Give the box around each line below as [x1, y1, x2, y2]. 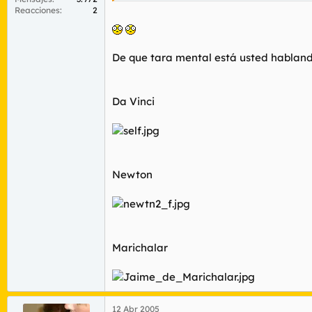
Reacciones [15, 5, 60, 15]
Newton [112, 168, 153, 181]
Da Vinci [112, 95, 155, 108]
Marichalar [112, 241, 168, 254]
